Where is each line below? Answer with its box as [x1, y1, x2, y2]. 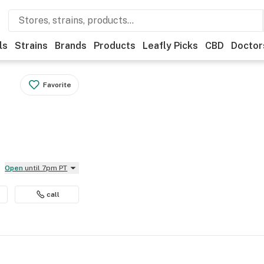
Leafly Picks [143, 40, 198, 51]
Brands [55, 40, 87, 51]
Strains [15, 40, 48, 51]
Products [94, 40, 136, 51]
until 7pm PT [25, 164, 68, 172]
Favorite [43, 81, 72, 89]
